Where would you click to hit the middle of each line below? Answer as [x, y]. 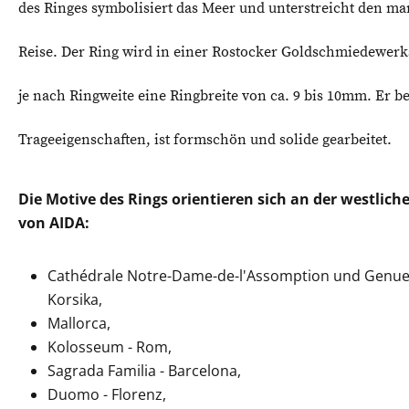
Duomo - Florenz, [107, 394]
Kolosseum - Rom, [110, 347]
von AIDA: [54, 223]
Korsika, [75, 299]
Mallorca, [79, 323]
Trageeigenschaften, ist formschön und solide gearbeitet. [205, 140]
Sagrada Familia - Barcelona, [144, 371]
